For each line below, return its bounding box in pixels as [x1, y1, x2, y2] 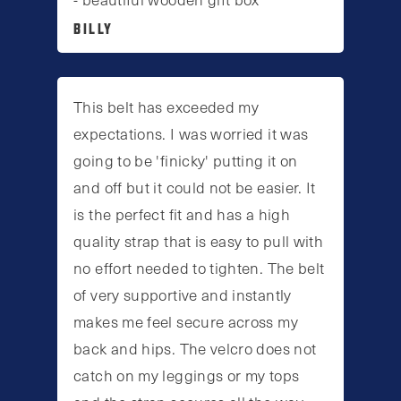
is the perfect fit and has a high [73, 203, 291, 226]
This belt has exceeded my [73, 96, 260, 118]
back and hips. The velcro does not [73, 337, 317, 360]
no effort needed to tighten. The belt [73, 257, 325, 279]
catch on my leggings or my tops [73, 364, 300, 387]
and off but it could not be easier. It [73, 176, 316, 199]
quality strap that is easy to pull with [73, 230, 324, 252]
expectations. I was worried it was [73, 123, 309, 145]
